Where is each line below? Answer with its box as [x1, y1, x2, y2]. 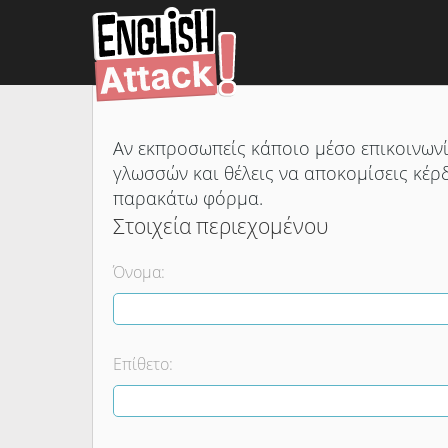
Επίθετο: [113, 353, 173, 375]
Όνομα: [113, 261, 165, 283]
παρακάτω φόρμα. [113, 186, 268, 210]
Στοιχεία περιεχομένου [113, 212, 329, 240]
